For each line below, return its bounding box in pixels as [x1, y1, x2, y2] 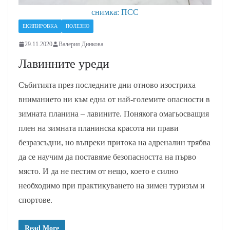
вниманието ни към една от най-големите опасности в [18, 94, 210, 104]
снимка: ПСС [91, 7, 139, 16]
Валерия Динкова [59, 40, 103, 48]
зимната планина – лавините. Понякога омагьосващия [18, 109, 209, 118]
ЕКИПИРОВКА [23, 23, 57, 29]
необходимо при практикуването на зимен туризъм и [18, 181, 205, 190]
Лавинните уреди [18, 56, 109, 70]
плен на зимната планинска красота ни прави [18, 123, 179, 132]
